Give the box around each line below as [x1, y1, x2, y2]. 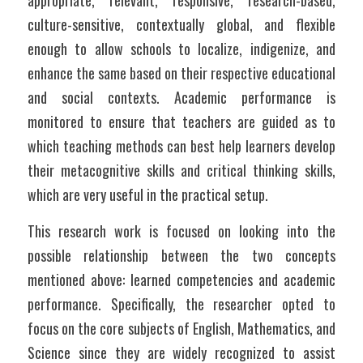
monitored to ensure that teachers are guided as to [28, 111, 335, 132]
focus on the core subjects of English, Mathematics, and [28, 318, 335, 339]
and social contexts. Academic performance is [28, 87, 335, 108]
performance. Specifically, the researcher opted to [28, 293, 335, 314]
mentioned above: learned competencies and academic [28, 269, 335, 290]
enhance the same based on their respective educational [28, 62, 335, 83]
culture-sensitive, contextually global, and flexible [28, 14, 335, 35]
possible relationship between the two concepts [28, 245, 335, 266]
